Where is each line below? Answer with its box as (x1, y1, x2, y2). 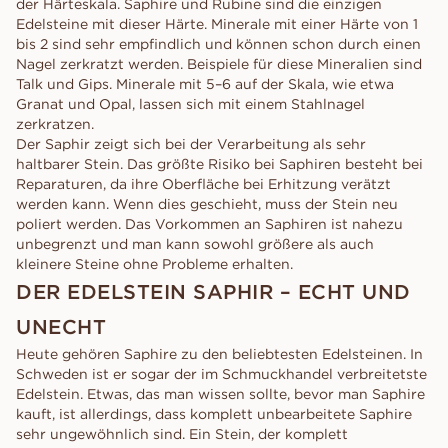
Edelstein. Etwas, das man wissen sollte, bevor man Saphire (16, 385, 425, 403)
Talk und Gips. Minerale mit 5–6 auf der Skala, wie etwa (16, 75, 394, 93)
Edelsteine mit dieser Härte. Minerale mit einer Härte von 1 (16, 15, 418, 33)
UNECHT (16, 314, 106, 339)
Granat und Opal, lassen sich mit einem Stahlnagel (16, 95, 365, 113)
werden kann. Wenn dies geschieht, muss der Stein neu (16, 195, 398, 213)
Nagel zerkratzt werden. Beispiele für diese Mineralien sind (16, 55, 422, 73)
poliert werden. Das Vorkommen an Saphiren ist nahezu (16, 215, 403, 233)
